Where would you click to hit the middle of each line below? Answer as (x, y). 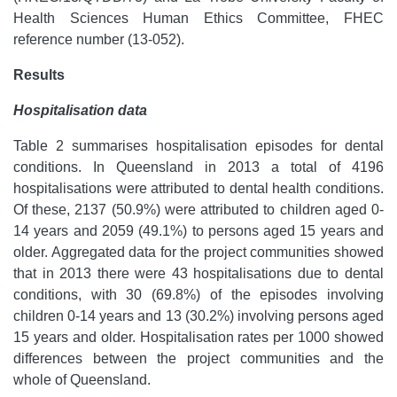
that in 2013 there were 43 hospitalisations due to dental (198, 273)
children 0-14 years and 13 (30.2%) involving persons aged (198, 316)
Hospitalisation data (80, 110)
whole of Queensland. (82, 380)
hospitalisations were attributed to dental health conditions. (198, 188)
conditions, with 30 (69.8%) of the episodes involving (198, 295)
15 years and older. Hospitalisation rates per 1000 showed (198, 337)
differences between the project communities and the (198, 358)
